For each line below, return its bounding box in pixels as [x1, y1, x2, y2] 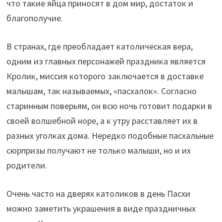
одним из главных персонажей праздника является [6, 55, 206, 67]
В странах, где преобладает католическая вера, [6, 40, 193, 52]
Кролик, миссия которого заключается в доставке [6, 70, 204, 82]
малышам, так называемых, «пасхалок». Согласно [6, 85, 197, 97]
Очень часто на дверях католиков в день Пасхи [6, 187, 190, 199]
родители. [6, 159, 47, 171]
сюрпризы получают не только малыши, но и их [6, 144, 191, 156]
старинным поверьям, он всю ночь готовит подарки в [6, 100, 212, 111]
